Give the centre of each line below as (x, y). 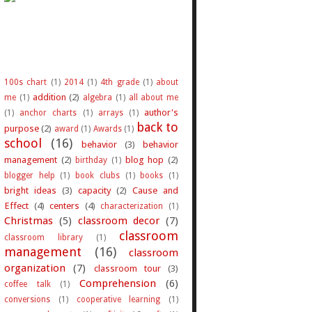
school (23, 143)
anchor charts (48, 112)
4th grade (120, 82)
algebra (97, 97)
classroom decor (119, 220)
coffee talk (28, 284)
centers (65, 205)
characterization (132, 206)
